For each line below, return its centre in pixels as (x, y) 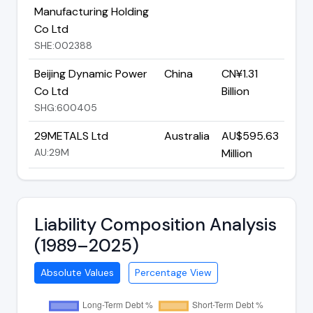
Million (237, 153)
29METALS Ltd (71, 136)
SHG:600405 (66, 107)
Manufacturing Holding (92, 11)
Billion (235, 91)
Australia (187, 136)
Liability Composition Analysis (155, 224)
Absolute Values (77, 272)
